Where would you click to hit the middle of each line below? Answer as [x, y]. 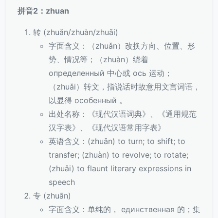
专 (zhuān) [52, 196]
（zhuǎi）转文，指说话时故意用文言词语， [125, 87]
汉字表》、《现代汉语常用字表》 [107, 127]
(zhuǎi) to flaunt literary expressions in [120, 168]
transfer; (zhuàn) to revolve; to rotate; [118, 155]
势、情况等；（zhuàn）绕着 [99, 59]
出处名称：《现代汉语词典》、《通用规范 [123, 114]
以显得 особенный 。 [88, 100]
